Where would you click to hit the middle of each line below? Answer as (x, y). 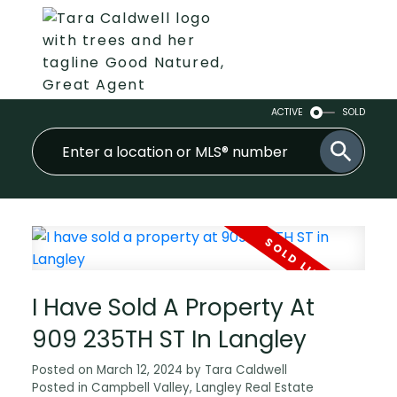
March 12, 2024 (139, 370)
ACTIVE (288, 112)
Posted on (64, 370)
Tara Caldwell (245, 370)
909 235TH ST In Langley (169, 339)
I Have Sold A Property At (173, 307)
